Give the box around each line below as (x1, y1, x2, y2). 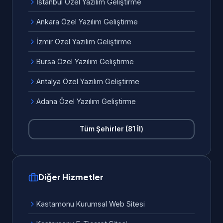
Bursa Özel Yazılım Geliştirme (36, 57, 134, 66)
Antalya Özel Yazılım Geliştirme (36, 77, 139, 86)
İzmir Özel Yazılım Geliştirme (36, 37, 131, 46)
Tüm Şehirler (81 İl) (80, 125, 143, 133)
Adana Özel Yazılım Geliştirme (36, 97, 136, 106)
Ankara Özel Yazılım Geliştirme (36, 17, 138, 26)
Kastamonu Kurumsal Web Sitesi (36, 200, 145, 208)
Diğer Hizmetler (38, 172, 104, 182)
